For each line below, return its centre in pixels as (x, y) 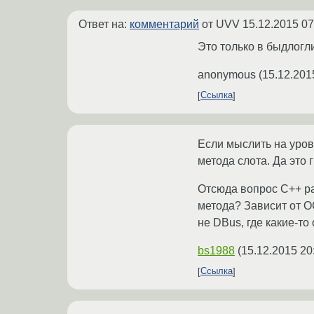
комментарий (164, 24)
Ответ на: (104, 24)
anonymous (227, 74)
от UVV (221, 24)
